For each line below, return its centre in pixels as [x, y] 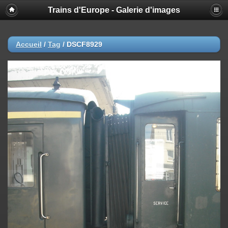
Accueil [29, 44]
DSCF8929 [84, 44]
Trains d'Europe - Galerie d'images [114, 10]
